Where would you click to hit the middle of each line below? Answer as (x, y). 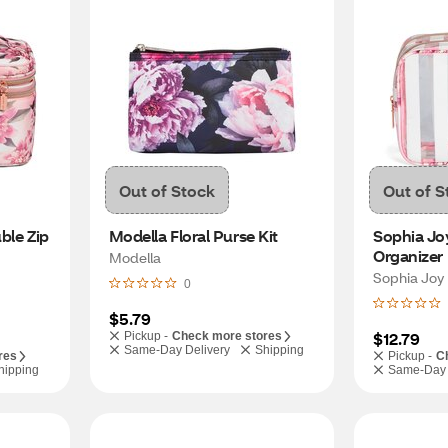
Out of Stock (166, 190)
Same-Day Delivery (176, 350)
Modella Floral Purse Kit (193, 235)
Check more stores (226, 336)
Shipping (279, 350)
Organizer (408, 255)
